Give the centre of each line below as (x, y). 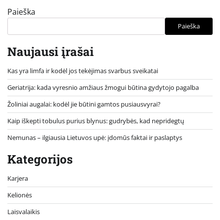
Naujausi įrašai (51, 51)
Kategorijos (40, 159)
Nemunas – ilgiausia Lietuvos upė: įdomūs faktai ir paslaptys (95, 137)
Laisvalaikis (24, 211)
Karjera (18, 178)
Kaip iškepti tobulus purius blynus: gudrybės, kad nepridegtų (96, 121)
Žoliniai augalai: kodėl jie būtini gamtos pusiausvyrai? (84, 104)
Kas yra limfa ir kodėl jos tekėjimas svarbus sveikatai (83, 70)
